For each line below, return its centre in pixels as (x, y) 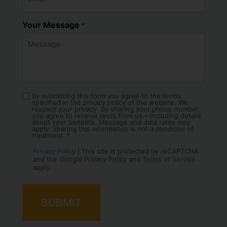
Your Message (51, 25)
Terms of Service (169, 159)
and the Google (59, 159)
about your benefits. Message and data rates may (111, 122)
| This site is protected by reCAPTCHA (137, 151)
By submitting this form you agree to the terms (106, 96)
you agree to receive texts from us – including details (117, 116)
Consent (39, 98)
